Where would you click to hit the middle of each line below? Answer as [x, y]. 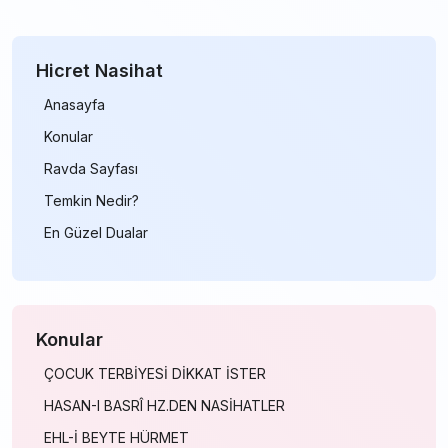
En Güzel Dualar [96, 232]
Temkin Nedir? [91, 200]
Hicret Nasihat [99, 70]
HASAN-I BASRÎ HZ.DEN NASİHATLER [164, 405]
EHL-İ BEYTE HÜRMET [116, 437]
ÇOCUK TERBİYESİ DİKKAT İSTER [155, 373]
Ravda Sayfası [91, 168]
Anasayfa [74, 104]
